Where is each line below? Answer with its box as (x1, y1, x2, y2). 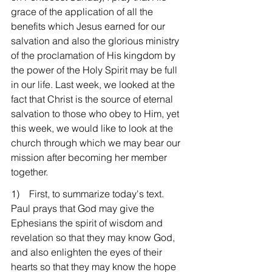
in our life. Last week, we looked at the (11, 78, 177, 90)
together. (11, 166, 48, 178)
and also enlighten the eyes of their (11, 246, 165, 258)
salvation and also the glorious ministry (11, 35, 182, 47)
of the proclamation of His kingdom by (11, 49, 178, 61)
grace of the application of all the (11, 5, 155, 18)
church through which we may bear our (11, 137, 183, 149)
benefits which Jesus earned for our (11, 20, 168, 32)
